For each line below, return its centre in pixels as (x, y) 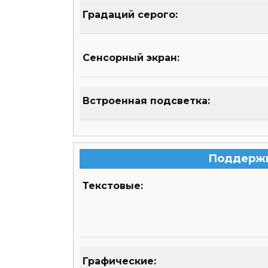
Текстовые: (113, 186)
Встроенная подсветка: (146, 101)
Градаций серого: (130, 15)
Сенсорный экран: (131, 58)
